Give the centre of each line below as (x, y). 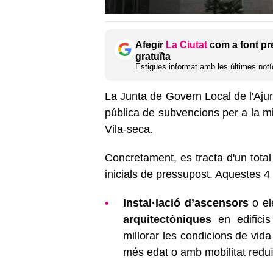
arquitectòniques (167, 219)
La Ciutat (186, 44)
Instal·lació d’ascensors (186, 203)
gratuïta (153, 56)
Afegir (151, 44)
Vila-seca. (129, 129)
